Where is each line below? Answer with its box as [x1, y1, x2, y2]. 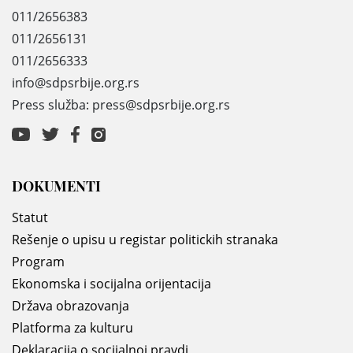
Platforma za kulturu [12, 319, 133, 337]
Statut [12, 209, 48, 227]
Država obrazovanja [12, 297, 129, 315]
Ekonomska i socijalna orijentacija [12, 275, 211, 293]
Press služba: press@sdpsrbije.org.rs [12, 95, 230, 113]
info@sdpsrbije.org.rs [12, 73, 139, 91]
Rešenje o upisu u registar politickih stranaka [12, 231, 278, 249]
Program [12, 253, 65, 271]
